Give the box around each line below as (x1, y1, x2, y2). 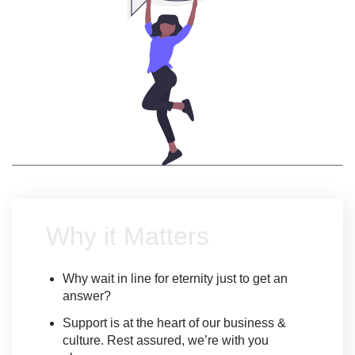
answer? (63, 289, 111, 303)
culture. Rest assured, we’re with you (63, 334, 269, 348)
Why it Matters (46, 222, 209, 251)
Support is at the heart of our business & (63, 316, 286, 330)
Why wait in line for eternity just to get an (63, 272, 288, 286)
